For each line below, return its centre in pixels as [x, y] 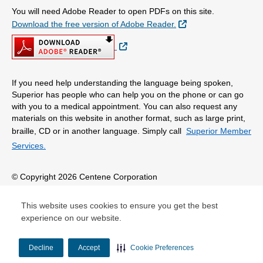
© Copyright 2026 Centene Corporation [85, 177]
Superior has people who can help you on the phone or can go [128, 95]
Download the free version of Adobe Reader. [94, 24]
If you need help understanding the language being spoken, [122, 83]
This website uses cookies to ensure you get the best [119, 205]
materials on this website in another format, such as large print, [129, 118]
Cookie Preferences [162, 247]
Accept [89, 247]
